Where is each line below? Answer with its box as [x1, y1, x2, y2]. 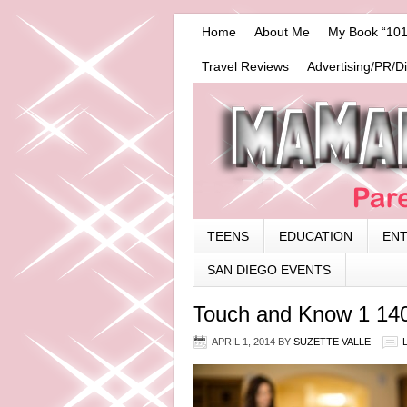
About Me [254, 25, 310, 39]
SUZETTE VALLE [293, 336, 371, 347]
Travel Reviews [202, 59, 289, 74]
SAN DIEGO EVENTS [207, 263, 331, 277]
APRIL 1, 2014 [212, 336, 275, 347]
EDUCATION [279, 229, 352, 243]
